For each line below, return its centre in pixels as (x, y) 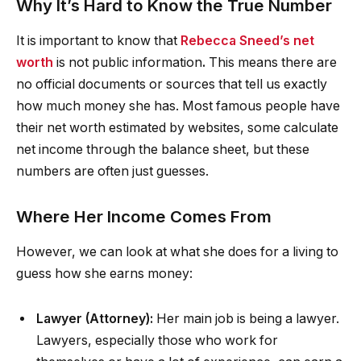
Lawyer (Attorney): (95, 319)
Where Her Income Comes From (144, 217)
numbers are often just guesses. (112, 172)
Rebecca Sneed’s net (247, 41)
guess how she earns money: (104, 274)
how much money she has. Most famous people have (178, 106)
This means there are (271, 63)
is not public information (129, 63)
